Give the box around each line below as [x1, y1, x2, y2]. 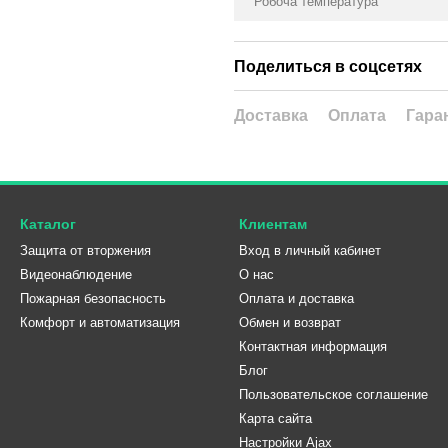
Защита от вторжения [20, 243, 151, 258]
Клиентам [239, 216, 307, 232]
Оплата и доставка [239, 291, 354, 306]
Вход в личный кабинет [239, 243, 381, 258]
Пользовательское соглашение [239, 387, 428, 402]
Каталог [20, 216, 76, 232]
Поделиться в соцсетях [234, 58, 422, 75]
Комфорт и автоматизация [20, 315, 180, 330]
